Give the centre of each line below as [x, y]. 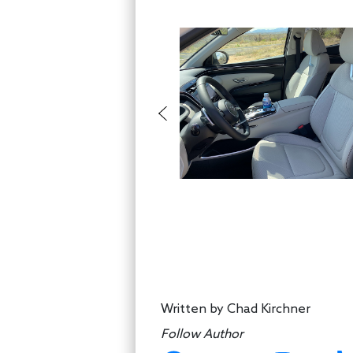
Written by [194, 309]
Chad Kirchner [269, 309]
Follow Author [202, 334]
